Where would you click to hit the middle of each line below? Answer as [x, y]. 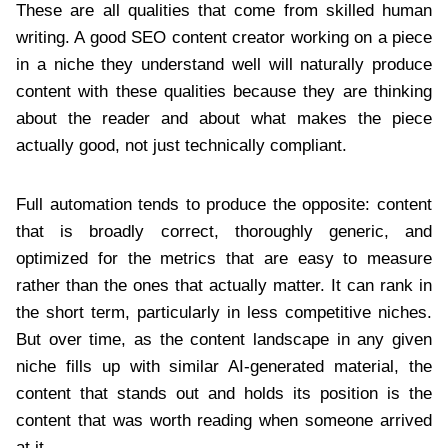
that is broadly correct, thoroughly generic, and [224, 232]
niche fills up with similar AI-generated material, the [224, 367]
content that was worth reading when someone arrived [224, 421]
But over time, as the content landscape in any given [224, 340]
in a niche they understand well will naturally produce [224, 65]
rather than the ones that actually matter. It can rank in [224, 286]
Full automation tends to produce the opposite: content [224, 205]
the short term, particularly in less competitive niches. [224, 313]
